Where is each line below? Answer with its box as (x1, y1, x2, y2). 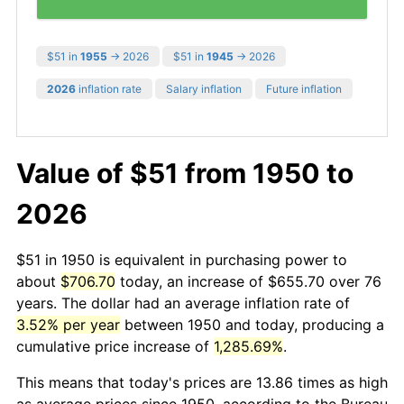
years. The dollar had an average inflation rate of (16, 293, 350, 312)
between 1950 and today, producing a (120, 315, 384, 334)
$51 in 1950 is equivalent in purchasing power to (16, 250, 347, 269)
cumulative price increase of (16, 336, 214, 355)
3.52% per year (16, 315, 120, 334)
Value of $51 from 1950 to (16, 156, 353, 189)
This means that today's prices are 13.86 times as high (16, 372, 388, 391)
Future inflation (266, 81, 342, 96)
